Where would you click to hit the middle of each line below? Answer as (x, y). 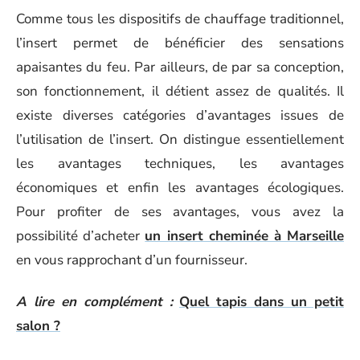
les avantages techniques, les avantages (180, 163)
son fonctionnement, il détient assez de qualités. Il (180, 91)
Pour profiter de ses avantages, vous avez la (180, 211)
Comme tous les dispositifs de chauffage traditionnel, (180, 18)
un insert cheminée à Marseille (245, 235)
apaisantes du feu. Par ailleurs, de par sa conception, (180, 67)
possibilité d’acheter (81, 235)
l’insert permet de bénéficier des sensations (180, 43)
